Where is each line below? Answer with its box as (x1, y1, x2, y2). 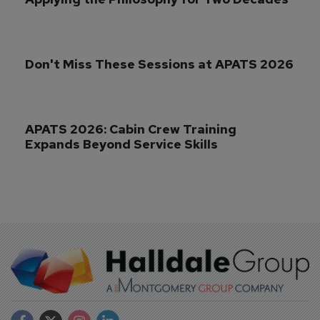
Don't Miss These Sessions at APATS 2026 (25, 56, 294, 73)
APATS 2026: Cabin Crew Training (25, 121, 239, 138)
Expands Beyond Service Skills (25, 136, 218, 153)
